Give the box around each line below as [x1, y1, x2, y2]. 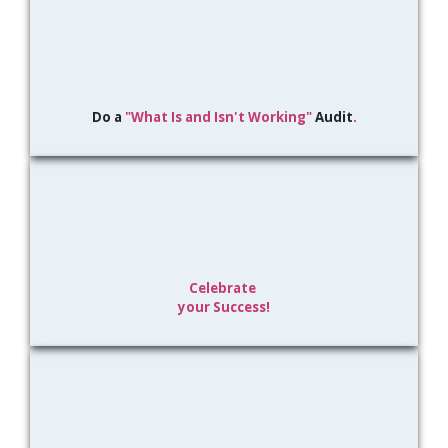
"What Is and [124, 108, 211, 127]
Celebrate [189, 279, 259, 298]
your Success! [178, 298, 270, 317]
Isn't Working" [210, 108, 315, 127]
